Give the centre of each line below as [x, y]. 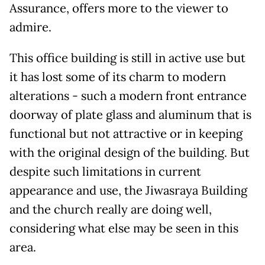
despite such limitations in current [105, 171]
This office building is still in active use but [127, 58]
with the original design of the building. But [130, 152]
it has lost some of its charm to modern [118, 77]
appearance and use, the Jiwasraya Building [128, 190]
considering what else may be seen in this [124, 228]
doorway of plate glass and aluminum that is [130, 114]
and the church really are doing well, [111, 209]
